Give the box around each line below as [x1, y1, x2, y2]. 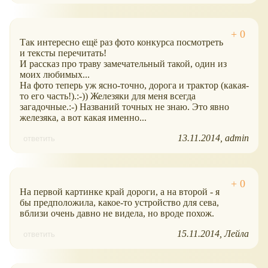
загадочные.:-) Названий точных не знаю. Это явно [20, 101, 229, 112]
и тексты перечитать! [20, 47, 106, 58]
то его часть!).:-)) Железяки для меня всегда [20, 90, 196, 101]
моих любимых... [20, 69, 90, 80]
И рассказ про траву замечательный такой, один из [20, 58, 227, 69]
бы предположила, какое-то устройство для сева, [20, 197, 219, 208]
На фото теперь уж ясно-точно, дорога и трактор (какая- [20, 80, 249, 90]
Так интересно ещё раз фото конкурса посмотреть [20, 36, 223, 47]
